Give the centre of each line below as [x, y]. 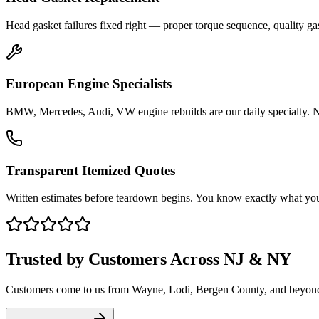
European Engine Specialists [89, 84]
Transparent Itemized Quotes [90, 170]
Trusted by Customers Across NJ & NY [148, 260]
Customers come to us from [69, 290]
